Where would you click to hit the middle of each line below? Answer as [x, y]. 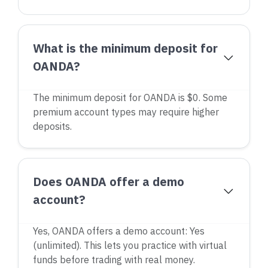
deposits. [52, 126]
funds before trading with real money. [114, 260]
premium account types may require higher [126, 112]
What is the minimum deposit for [125, 48]
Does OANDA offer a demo [109, 182]
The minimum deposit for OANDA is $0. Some [130, 98]
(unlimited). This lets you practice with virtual [130, 245]
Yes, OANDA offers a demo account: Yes [119, 231]
